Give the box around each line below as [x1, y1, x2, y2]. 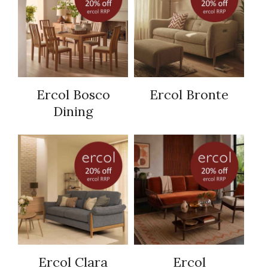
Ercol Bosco [36, 86, 110, 103]
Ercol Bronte [150, 86, 229, 103]
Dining [53, 103, 93, 120]
